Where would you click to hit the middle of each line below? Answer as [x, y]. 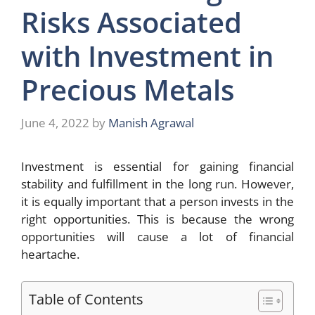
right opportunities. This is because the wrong [157, 219]
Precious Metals [128, 89]
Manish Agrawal [151, 123]
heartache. [50, 255]
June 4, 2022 [55, 123]
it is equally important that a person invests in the [157, 202]
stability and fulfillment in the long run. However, [157, 184]
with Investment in [147, 56]
